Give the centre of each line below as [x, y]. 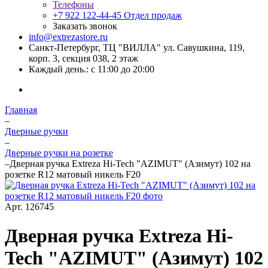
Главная [21, 110]
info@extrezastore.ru [68, 37]
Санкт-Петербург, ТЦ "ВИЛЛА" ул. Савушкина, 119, [137, 48]
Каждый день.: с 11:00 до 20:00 [92, 69]
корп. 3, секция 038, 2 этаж [83, 58]
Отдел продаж [153, 15]
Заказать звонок [85, 26]
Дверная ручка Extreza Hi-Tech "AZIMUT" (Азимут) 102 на [130, 164]
